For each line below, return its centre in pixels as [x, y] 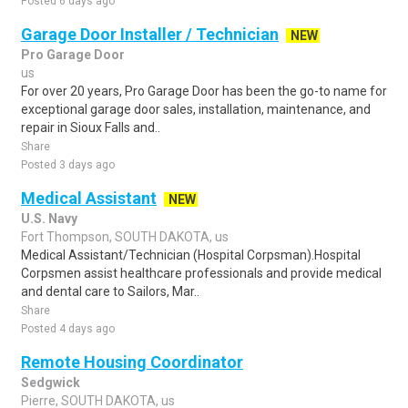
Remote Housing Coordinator [132, 362]
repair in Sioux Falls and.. [91, 127]
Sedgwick [51, 382]
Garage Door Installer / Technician [150, 34]
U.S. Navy [49, 219]
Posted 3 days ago [68, 165]
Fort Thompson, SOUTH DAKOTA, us [125, 237]
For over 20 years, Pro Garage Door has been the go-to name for [204, 91]
